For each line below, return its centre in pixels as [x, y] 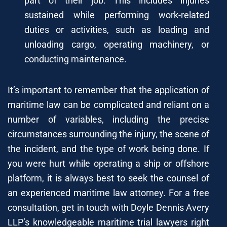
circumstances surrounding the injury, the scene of [108, 134]
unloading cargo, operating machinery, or [117, 44]
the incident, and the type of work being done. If [108, 148]
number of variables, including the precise [108, 119]
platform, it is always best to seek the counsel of [108, 178]
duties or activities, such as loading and [117, 29]
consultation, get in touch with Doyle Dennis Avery [108, 207]
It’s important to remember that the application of [108, 90]
